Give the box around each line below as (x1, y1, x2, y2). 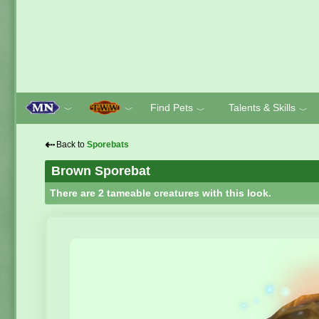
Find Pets (150, 102, 193, 113)
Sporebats (87, 140, 129, 150)
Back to (56, 140, 87, 150)
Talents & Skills (228, 102, 296, 113)
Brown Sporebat (51, 164, 150, 178)
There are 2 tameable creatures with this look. (50, 187, 272, 199)
